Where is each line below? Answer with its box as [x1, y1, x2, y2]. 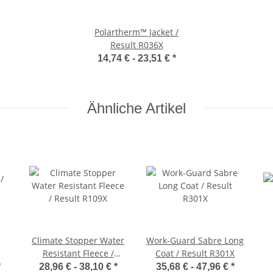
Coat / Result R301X [155, 247, 235, 259]
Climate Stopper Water [32, 234, 124, 246]
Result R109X [51, 260, 105, 272]
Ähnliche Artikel [87, 99, 186, 116]
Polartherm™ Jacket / [94, 26, 179, 38]
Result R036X [110, 38, 163, 51]
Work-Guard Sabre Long [146, 234, 244, 246]
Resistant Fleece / [42, 247, 114, 259]
